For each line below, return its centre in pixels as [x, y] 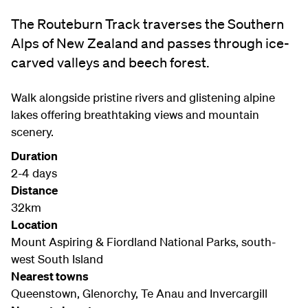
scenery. [32, 132]
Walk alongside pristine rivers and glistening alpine [143, 97]
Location [34, 224]
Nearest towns [50, 276]
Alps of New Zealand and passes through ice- [150, 43]
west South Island [57, 259]
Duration [34, 156]
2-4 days [34, 173]
